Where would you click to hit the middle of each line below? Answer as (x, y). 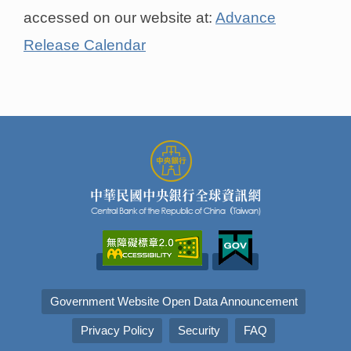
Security (199, 331)
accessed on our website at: (119, 17)
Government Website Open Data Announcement (174, 302)
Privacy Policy (117, 331)
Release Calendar (85, 45)
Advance (246, 17)
